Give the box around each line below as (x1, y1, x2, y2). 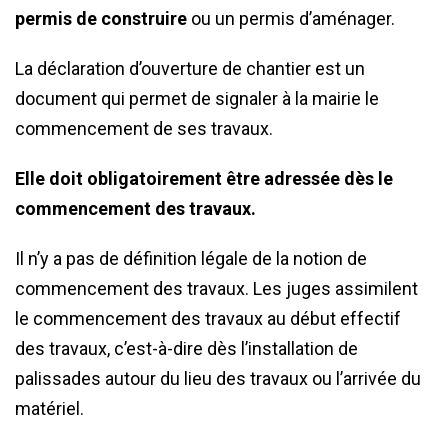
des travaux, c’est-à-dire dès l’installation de (15, 338, 358, 359)
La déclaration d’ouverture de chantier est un (15, 58, 365, 79)
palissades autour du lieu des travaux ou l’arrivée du (15, 368, 421, 389)
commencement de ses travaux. (15, 118, 273, 139)
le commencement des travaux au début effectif (15, 308, 401, 329)
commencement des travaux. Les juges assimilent (15, 278, 418, 299)
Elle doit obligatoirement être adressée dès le (15, 168, 393, 189)
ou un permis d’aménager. (187, 8, 395, 29)
